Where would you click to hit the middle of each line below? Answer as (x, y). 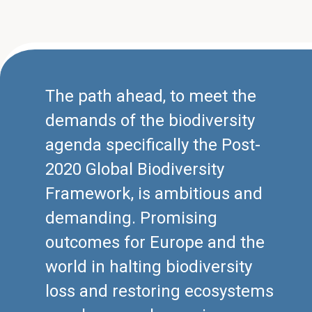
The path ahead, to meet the (151, 96)
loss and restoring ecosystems (159, 291)
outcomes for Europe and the (155, 243)
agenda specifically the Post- (153, 145)
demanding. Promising (131, 218)
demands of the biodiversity (150, 121)
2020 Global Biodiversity (135, 170)
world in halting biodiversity (149, 267)
